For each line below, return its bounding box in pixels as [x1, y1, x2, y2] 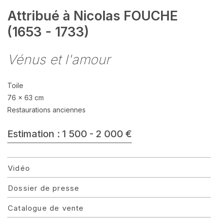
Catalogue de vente [8, 203, 84, 213]
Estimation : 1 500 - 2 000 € [7, 128, 132, 140]
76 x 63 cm [7, 93, 44, 102]
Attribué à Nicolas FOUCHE [7, 8, 178, 24]
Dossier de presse [8, 183, 80, 193]
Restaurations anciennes [7, 106, 86, 114]
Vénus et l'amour [7, 52, 110, 68]
